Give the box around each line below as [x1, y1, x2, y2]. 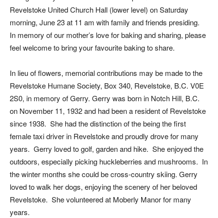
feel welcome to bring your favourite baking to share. [10, 42, 175, 53]
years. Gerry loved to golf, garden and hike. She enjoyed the [10, 144, 203, 154]
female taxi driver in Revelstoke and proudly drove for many [10, 131, 199, 141]
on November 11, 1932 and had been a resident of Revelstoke [10, 106, 206, 116]
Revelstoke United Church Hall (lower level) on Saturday [10, 4, 188, 15]
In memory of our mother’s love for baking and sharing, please [10, 30, 206, 40]
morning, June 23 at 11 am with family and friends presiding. [10, 17, 201, 27]
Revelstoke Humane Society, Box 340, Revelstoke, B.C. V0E [10, 80, 204, 91]
